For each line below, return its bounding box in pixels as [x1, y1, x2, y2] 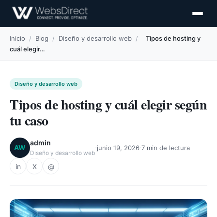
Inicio [10, 34, 25, 42]
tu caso [10, 110, 48, 130]
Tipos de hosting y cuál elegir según [10, 94, 207, 114]
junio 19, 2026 [97, 143, 139, 152]
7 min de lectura [141, 143, 190, 152]
